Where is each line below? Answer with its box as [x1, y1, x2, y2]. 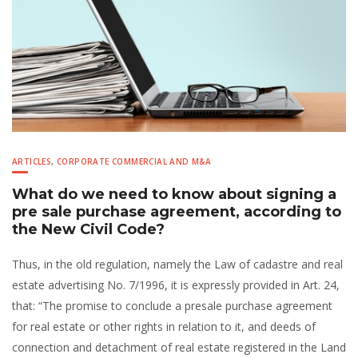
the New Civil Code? [12, 220, 165, 238]
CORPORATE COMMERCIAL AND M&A [57, 155, 212, 167]
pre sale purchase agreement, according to [12, 202, 341, 221]
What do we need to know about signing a [12, 185, 336, 203]
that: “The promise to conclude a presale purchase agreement [12, 297, 332, 313]
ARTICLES [12, 155, 52, 167]
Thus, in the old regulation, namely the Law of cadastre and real [12, 256, 343, 272]
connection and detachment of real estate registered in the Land [12, 339, 346, 355]
